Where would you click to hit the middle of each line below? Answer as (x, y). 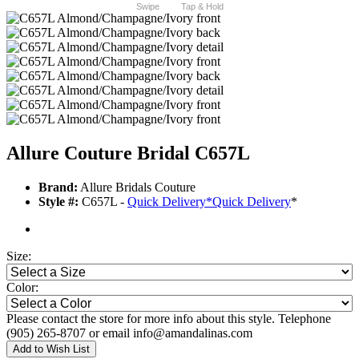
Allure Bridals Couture (137, 188)
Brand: (58, 188)
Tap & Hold (202, 7)
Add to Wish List (51, 349)
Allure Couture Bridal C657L (128, 153)
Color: (22, 288)
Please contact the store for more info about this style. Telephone (169, 319)
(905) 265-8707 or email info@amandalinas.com (129, 333)
